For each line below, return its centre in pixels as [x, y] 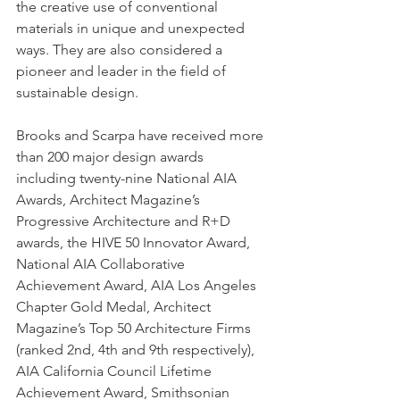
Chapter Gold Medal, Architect [115, 307]
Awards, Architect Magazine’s [110, 200]
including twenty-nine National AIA [128, 179]
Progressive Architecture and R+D [125, 221]
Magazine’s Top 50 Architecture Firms [135, 329]
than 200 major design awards [112, 157]
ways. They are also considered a [121, 50]
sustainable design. [79, 93]
